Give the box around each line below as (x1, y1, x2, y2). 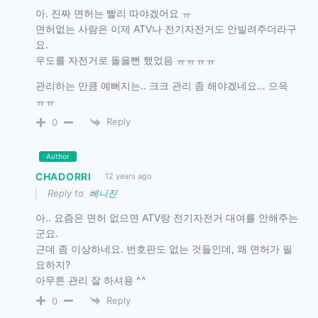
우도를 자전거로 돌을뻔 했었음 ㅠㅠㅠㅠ (35, 54, 216, 67)
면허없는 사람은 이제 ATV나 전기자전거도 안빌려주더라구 (35, 23, 297, 35)
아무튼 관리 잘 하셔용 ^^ (35, 273, 146, 286)
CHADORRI (35, 170, 92, 182)
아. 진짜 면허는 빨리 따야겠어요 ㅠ (35, 7, 192, 20)
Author (46, 151, 70, 160)
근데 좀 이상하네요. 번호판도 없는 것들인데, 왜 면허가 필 (35, 242, 292, 255)
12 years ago (104, 170, 152, 181)
